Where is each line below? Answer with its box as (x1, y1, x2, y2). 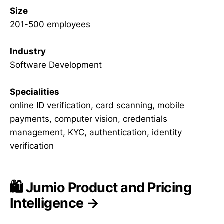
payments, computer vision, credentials (10, 114, 167, 124)
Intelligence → (10, 195, 99, 212)
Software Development (10, 59, 102, 70)
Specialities (10, 87, 59, 97)
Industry (10, 46, 46, 56)
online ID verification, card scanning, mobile (10, 100, 184, 111)
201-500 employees (10, 19, 90, 29)
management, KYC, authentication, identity (10, 127, 182, 138)
